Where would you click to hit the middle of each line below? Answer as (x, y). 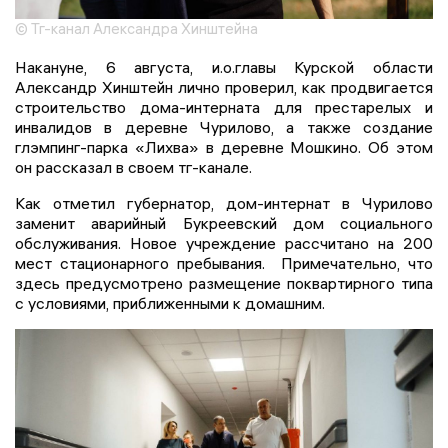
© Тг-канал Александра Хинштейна (136, 28)
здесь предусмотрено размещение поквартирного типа (224, 282)
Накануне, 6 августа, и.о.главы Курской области (224, 66)
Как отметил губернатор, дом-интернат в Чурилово (224, 202)
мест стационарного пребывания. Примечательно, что (224, 262)
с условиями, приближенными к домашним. (170, 302)
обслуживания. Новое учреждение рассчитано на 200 (224, 242)
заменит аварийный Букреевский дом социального (224, 222)
